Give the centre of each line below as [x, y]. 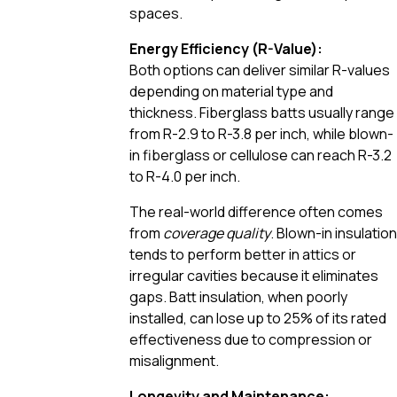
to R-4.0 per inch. [185, 176]
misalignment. [174, 360]
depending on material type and [231, 91]
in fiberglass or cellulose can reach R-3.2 [261, 155]
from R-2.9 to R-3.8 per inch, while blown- [261, 133]
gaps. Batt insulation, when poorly [238, 296]
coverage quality [217, 233]
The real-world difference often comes [256, 211]
